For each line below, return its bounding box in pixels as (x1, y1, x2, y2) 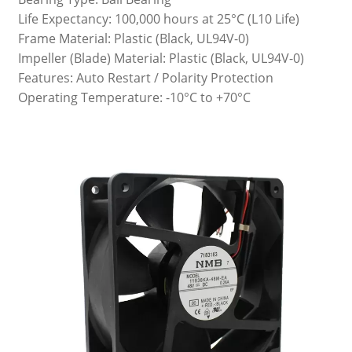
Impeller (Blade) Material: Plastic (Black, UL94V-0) (17, 49, 304, 67)
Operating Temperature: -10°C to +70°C (17, 88, 251, 106)
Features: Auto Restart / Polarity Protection (17, 68, 273, 86)
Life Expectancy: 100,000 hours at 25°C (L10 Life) (17, 9, 299, 27)
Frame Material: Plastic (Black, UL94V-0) (17, 29, 249, 47)
